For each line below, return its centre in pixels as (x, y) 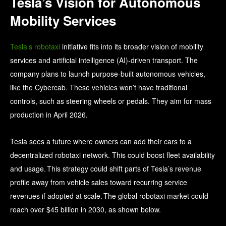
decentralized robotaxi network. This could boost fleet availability (112, 155)
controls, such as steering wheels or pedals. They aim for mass (111, 101)
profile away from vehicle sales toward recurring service (99, 182)
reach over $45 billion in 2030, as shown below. (86, 210)
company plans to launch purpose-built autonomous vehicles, (108, 74)
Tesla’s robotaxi (35, 47)
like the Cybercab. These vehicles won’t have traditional (99, 88)
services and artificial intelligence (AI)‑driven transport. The (104, 60)
